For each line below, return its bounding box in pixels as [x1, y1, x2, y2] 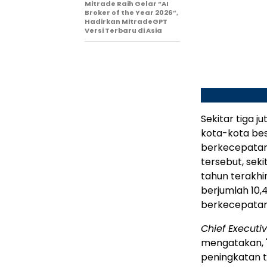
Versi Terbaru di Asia [85, 25, 162, 35]
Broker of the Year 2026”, [85, 7, 178, 17]
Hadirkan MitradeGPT [85, 16, 167, 26]
